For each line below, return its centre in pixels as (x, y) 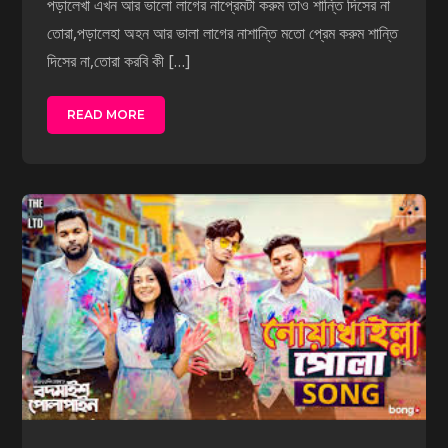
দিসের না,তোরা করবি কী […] (119, 60)
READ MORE (106, 114)
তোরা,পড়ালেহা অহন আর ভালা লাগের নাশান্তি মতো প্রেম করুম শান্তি (223, 32)
